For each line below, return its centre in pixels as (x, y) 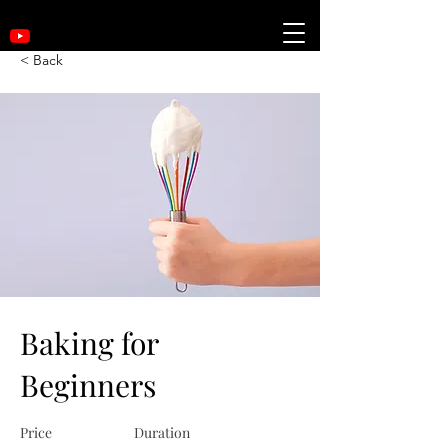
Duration (162, 432)
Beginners (88, 385)
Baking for (89, 343)
